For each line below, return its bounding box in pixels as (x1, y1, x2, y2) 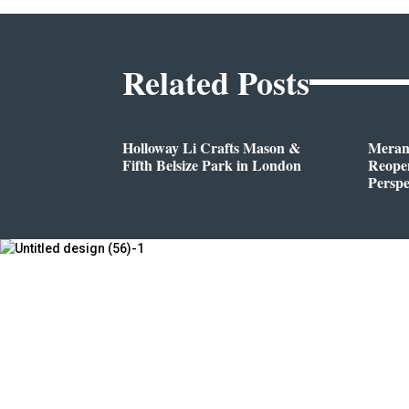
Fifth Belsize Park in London (122, 153, 302, 175)
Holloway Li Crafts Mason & (122, 136, 301, 158)
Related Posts (122, 58, 310, 106)
